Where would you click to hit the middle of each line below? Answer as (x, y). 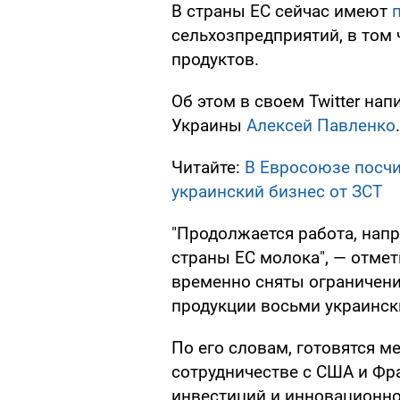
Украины (209, 126)
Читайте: (208, 168)
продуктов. (215, 60)
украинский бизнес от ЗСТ (277, 192)
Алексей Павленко (321, 126)
